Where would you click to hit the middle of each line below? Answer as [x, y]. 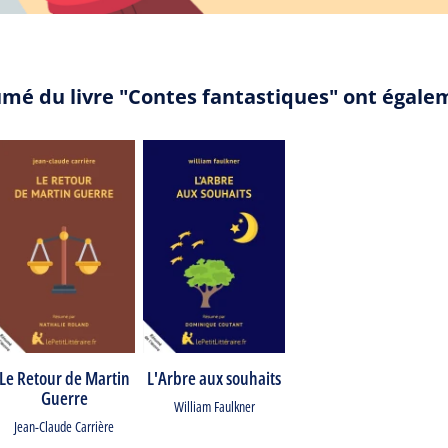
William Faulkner [214, 406]
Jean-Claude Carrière [64, 426]
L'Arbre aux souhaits [214, 378]
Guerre [64, 398]
